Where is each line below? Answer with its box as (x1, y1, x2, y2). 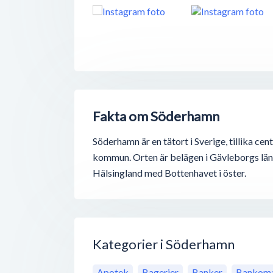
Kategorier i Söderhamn (93, 236, 235, 253)
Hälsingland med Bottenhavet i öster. (93, 167, 246, 179)
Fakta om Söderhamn (93, 108, 219, 125)
